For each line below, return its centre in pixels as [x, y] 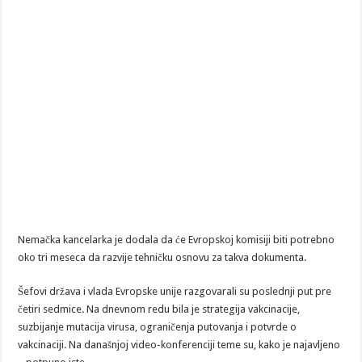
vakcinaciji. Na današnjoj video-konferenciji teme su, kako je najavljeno [179, 345]
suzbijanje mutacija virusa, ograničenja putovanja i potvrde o [158, 327]
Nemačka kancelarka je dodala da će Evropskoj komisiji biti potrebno [177, 240]
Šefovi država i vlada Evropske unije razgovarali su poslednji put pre [175, 291]
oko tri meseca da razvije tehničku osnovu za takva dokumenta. [162, 257]
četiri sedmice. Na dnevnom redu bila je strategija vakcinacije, [159, 309]
